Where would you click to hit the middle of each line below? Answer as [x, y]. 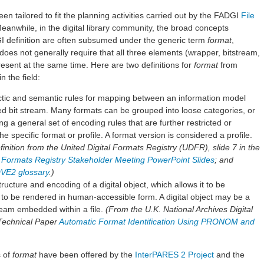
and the [229, 255]
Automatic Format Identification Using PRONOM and [157, 222]
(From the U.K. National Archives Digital [179, 209]
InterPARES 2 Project [174, 255]
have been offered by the [86, 255]
